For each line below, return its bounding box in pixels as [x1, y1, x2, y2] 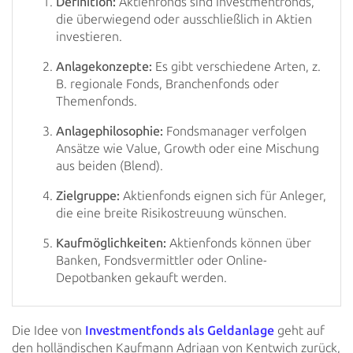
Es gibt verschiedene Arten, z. [152, 59, 321, 74]
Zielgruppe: [56, 188, 120, 203]
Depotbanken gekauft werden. [56, 270, 227, 285]
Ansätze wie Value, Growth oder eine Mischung [56, 141, 319, 156]
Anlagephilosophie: [56, 124, 163, 139]
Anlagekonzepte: [56, 59, 152, 74]
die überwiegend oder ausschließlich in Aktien [56, 12, 312, 27]
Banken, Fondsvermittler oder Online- [56, 253, 267, 268]
